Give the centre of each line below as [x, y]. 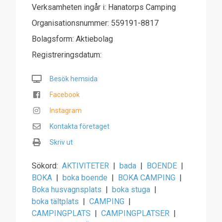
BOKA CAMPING [147, 178]
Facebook [65, 95]
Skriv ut [61, 142]
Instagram [66, 111]
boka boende [85, 178]
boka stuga [131, 190]
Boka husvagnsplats [67, 190]
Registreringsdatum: [67, 55]
